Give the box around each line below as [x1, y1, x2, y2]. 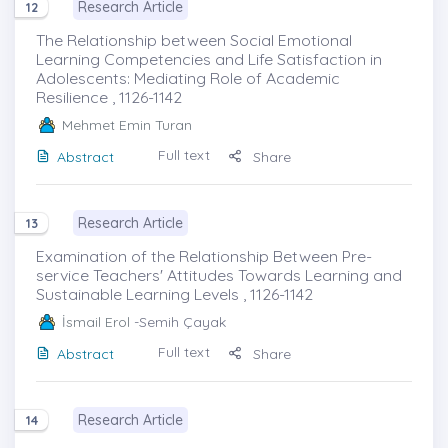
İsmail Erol [62, 312, 130, 331]
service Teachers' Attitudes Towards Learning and [36, 264, 402, 285]
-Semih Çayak [130, 312, 226, 331]
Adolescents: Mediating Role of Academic [36, 67, 340, 88]
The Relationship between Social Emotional [36, 29, 352, 50]
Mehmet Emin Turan [62, 115, 192, 134]
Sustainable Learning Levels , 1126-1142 [36, 283, 313, 304]
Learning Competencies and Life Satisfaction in [36, 48, 382, 69]
